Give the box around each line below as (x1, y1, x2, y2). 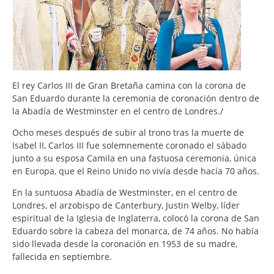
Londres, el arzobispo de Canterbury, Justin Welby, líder (12, 199, 240, 212)
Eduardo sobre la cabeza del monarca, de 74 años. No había (12, 225, 259, 237)
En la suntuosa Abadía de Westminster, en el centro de (12, 187, 237, 199)
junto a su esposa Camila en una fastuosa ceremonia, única (12, 152, 256, 165)
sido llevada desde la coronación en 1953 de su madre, (12, 238, 237, 250)
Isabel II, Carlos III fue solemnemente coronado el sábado (12, 139, 246, 152)
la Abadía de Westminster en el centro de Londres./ (12, 105, 223, 117)
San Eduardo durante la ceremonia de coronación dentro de (12, 92, 259, 105)
